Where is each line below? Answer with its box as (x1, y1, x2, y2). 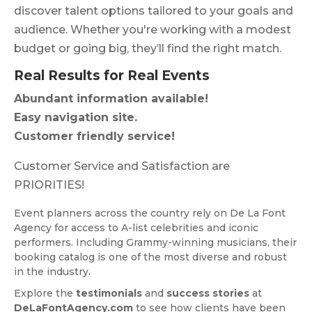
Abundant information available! (14, 92, 208, 106)
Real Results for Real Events (14, 68, 210, 84)
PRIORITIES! (14, 178, 84, 192)
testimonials (76, 287, 142, 300)
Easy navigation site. (14, 111, 137, 125)
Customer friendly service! (14, 130, 178, 143)
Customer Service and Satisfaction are (14, 159, 230, 173)
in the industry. (14, 265, 91, 279)
